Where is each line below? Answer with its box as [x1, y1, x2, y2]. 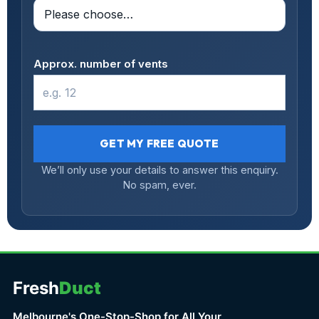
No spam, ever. [122, 178, 197, 191]
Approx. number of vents [33, 57, 168, 71]
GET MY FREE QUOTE [100, 137, 219, 151]
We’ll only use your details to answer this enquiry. [41, 163, 278, 176]
